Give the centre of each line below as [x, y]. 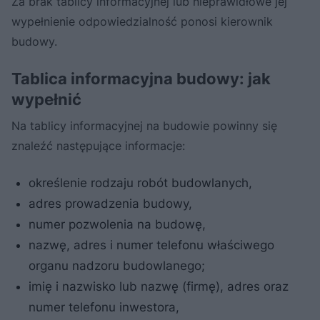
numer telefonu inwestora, [104, 307]
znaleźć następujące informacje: [98, 145]
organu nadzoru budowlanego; [117, 265]
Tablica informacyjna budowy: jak [141, 78]
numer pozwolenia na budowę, [117, 224]
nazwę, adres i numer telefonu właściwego [151, 245]
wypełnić [46, 99]
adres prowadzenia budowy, [110, 203]
